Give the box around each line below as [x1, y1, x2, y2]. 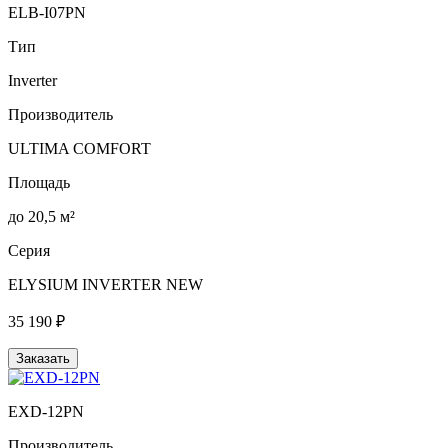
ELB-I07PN [8, 3, 86, 21]
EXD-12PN [8, 402, 84, 420]
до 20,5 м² [8, 207, 75, 225]
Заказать [16, 350, 70, 366]
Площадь [8, 173, 70, 191]
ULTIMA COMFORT [8, 139, 151, 157]
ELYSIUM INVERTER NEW [8, 275, 203, 293]
